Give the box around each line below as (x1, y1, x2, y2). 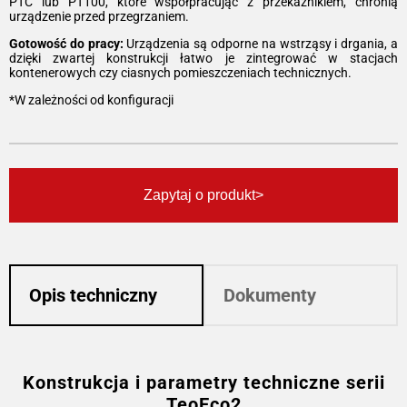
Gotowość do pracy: (9, 35, 124, 51)
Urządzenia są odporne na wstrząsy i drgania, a (123, 35, 399, 51)
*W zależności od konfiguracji (9, 92, 174, 107)
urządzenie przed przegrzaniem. (9, 8, 189, 24)
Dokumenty (223, 284, 316, 306)
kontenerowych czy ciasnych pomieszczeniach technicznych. (9, 65, 352, 80)
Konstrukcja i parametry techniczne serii (22, 372, 385, 393)
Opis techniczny (29, 284, 157, 306)
